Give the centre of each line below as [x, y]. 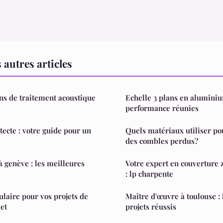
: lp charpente [149, 173]
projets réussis [151, 206]
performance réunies [162, 108]
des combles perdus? [162, 141]
